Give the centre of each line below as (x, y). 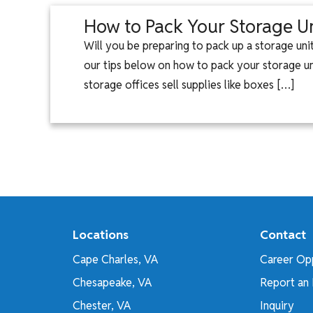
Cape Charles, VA (115, 260)
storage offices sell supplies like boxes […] (189, 85)
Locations (101, 234)
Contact (283, 234)
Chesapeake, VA (112, 282)
